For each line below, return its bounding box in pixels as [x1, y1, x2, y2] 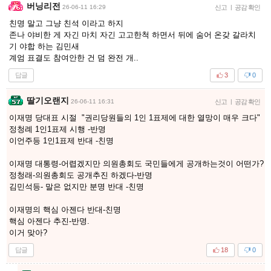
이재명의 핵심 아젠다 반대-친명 [9, 204, 121, 214]
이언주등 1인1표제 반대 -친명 [9, 135, 114, 145]
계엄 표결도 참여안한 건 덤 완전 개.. [9, 53, 139, 62]
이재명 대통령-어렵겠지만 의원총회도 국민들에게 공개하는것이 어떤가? [9, 158, 264, 168]
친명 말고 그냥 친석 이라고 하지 [9, 18, 126, 28]
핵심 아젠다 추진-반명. [9, 216, 92, 226]
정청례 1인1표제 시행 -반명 [9, 124, 106, 134]
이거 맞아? [9, 227, 47, 237]
